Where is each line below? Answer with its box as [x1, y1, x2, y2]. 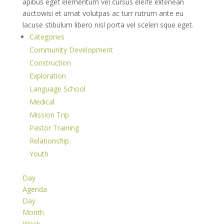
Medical [29, 97, 54, 106]
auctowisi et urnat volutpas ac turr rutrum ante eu [22, 8, 183, 18]
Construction [29, 58, 71, 67]
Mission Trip [29, 110, 69, 119]
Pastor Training [29, 123, 79, 132]
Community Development [29, 45, 113, 54]
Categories [29, 32, 64, 41]
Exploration [29, 71, 66, 80]
